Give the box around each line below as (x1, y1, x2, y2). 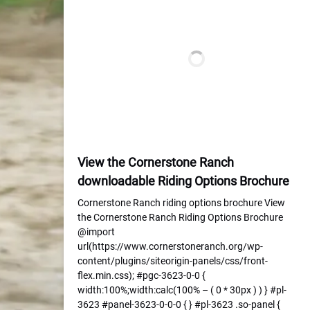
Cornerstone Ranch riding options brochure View (77, 197, 285, 208)
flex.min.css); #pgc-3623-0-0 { (77, 270, 206, 281)
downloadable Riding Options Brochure (77, 174, 289, 188)
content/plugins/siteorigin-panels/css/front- (77, 255, 268, 266)
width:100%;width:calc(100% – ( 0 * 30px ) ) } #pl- (77, 284, 286, 295)
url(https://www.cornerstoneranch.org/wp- (77, 241, 263, 252)
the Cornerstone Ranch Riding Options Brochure (77, 212, 283, 223)
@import (77, 226, 115, 237)
